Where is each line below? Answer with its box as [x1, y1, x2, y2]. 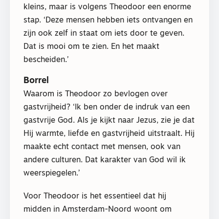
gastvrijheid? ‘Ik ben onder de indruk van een [23, 104, 190, 112]
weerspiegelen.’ [23, 170, 80, 178]
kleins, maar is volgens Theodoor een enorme [23, 3, 191, 12]
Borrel [23, 76, 49, 86]
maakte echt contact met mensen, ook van [23, 143, 180, 152]
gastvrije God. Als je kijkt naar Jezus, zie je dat [23, 117, 195, 125]
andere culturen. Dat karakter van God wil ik [23, 156, 186, 165]
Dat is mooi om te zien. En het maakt [23, 43, 159, 51]
